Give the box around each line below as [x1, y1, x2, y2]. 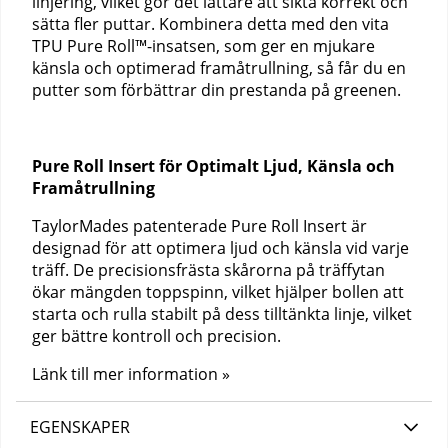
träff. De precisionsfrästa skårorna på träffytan [32, 259, 385, 282]
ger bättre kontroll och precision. [32, 325, 281, 348]
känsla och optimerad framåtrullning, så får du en [32, 57, 406, 80]
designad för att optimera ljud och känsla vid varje [32, 237, 409, 260]
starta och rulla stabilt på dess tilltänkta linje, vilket [32, 303, 412, 326]
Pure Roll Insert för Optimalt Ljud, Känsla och [32, 155, 395, 178]
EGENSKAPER [30, 416, 130, 439]
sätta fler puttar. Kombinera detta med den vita [32, 13, 389, 36]
